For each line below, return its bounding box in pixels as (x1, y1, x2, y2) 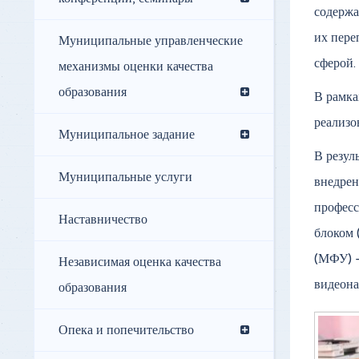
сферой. (314, 55, 356, 72)
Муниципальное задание (58, 127, 195, 143)
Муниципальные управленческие (58, 33, 243, 50)
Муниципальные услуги (58, 169, 192, 186)
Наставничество (58, 212, 147, 228)
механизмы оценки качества (58, 58, 213, 75)
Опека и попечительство (58, 322, 194, 339)
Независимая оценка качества (58, 254, 221, 271)
